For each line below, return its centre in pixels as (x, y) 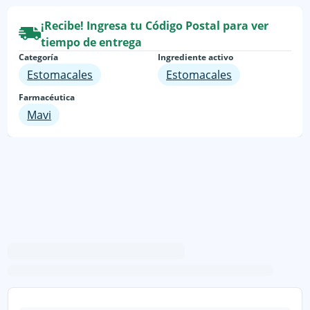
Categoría (39, 57)
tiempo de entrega (92, 42)
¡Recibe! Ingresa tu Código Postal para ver (155, 25)
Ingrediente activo (195, 57)
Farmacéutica (47, 97)
